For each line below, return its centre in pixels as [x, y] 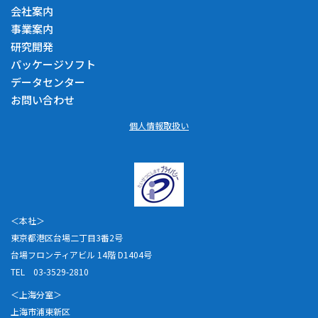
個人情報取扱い [159, 126]
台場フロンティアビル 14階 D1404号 [81, 255]
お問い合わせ [43, 99]
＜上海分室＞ [36, 295]
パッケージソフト [53, 64]
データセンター [48, 82]
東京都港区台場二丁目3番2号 [67, 238]
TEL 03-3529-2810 [50, 272]
